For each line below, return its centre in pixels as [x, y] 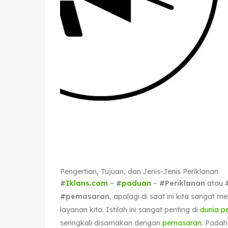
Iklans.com [87, 183]
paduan [136, 183]
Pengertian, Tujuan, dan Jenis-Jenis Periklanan [139, 171]
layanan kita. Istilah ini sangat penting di [130, 209]
